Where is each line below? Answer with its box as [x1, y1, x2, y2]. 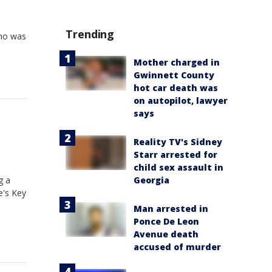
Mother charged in [134, 56, 220, 69]
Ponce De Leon [134, 216, 199, 228]
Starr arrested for [134, 149, 217, 161]
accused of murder [134, 241, 221, 253]
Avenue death [134, 228, 199, 240]
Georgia [134, 174, 169, 186]
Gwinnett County [134, 69, 214, 81]
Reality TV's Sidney [134, 136, 222, 148]
